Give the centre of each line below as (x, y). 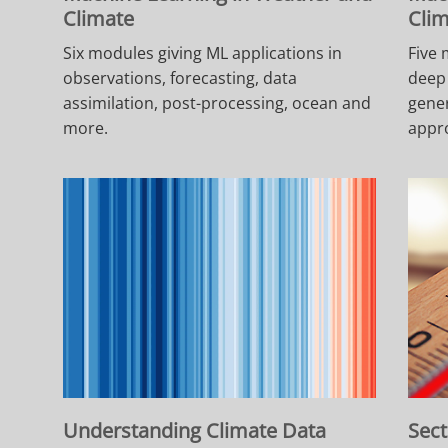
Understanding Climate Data (195, 431)
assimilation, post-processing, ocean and (217, 103)
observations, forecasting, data (180, 78)
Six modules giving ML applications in (203, 53)
